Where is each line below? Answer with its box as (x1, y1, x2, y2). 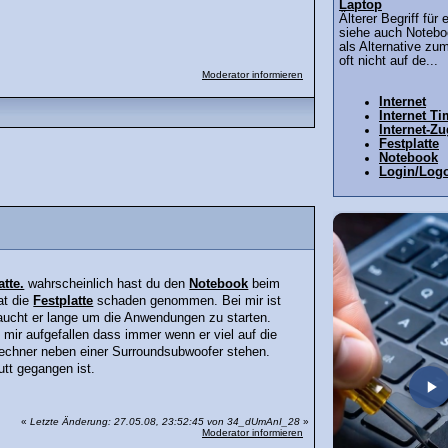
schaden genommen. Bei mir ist (93, 294, 282, 309)
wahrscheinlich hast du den (24, 277, 190, 292)
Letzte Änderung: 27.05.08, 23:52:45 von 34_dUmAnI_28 (30, 416, 300, 428)
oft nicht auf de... (339, 54, 438, 69)
